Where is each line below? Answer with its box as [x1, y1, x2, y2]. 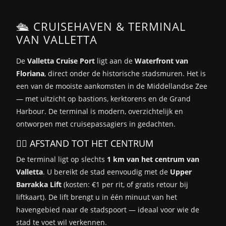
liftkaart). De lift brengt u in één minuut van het [16, 192, 177, 202]
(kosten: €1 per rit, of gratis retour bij [62, 179, 188, 189]
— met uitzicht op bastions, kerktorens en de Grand [16, 93, 191, 103]
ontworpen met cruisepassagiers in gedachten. [16, 119, 176, 129]
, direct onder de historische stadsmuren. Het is [44, 68, 206, 78]
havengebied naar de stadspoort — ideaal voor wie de [16, 204, 199, 214]
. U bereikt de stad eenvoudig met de [43, 166, 170, 177]
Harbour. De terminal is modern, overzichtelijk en [16, 106, 183, 116]
